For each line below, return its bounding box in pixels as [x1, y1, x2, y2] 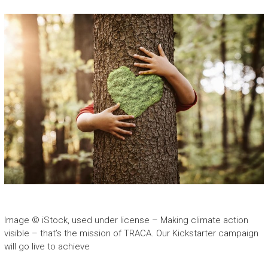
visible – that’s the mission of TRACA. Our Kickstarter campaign [4, 227, 258, 239]
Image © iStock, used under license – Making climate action [4, 214, 248, 226]
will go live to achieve [4, 240, 90, 252]
